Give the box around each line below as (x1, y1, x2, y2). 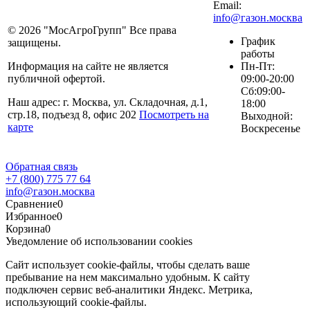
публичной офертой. (8, 73, 105, 85)
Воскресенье (241, 122, 300, 135)
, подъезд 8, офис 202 (37, 109, 139, 121)
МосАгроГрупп (48, 24, 122, 37)
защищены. (8, 37, 61, 49)
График (241, 35, 275, 48)
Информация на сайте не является (8, 60, 168, 73)
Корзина (6, 223, 45, 235)
